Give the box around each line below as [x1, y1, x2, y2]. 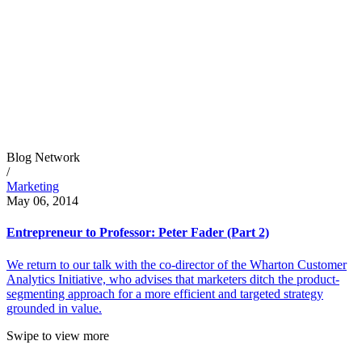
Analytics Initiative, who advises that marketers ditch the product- [6, 271, 339, 286]
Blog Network [6, 150, 80, 165]
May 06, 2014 [6, 194, 78, 208]
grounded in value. [6, 301, 102, 315]
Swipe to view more [6, 328, 109, 343]
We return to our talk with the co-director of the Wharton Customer [6, 257, 347, 271]
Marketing [6, 179, 59, 194]
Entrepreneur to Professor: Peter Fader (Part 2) [6, 225, 269, 240]
